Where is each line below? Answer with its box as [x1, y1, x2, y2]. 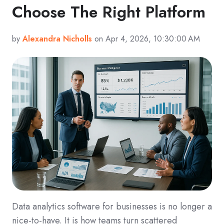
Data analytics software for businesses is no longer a [12, 199, 212, 213]
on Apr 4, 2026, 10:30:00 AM [92, 32, 200, 44]
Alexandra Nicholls [22, 32, 92, 44]
